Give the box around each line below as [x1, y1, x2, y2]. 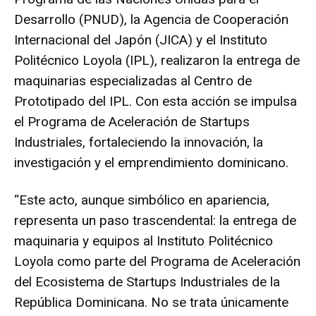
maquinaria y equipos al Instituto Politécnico [14, 233, 273, 250]
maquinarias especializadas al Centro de [14, 73, 252, 90]
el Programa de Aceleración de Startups [14, 114, 250, 130]
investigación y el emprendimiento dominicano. [14, 154, 288, 171]
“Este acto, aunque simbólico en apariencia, [14, 192, 269, 209]
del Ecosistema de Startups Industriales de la [14, 274, 280, 291]
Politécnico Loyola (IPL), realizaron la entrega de [14, 52, 300, 69]
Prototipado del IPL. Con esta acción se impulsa [14, 93, 297, 110]
